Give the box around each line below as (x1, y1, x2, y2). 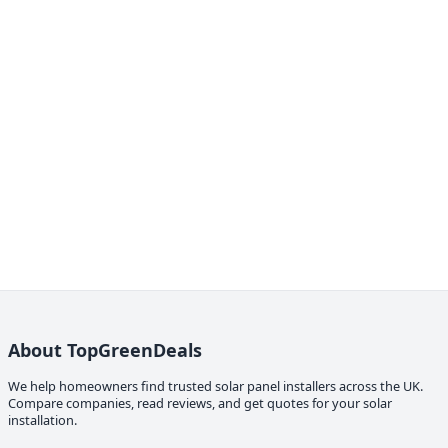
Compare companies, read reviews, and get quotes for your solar (8, 394, 392, 413)
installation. (8, 411, 77, 430)
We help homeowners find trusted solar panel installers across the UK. (8, 377, 423, 396)
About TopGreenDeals (8, 338, 202, 363)
